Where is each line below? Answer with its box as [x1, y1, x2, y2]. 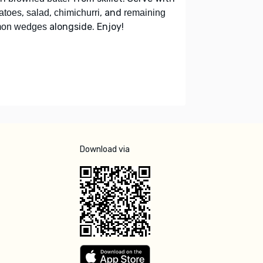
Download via [80, 144, 130, 154]
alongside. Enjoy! [47, 21, 124, 32]
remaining [124, 7, 166, 18]
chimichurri [54, 7, 100, 18]
